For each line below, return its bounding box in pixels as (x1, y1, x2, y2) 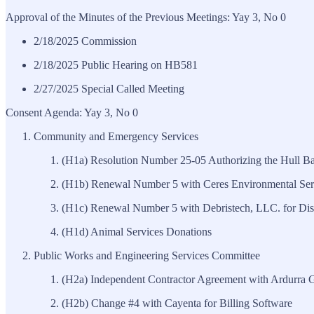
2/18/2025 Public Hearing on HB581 (34, 58, 198, 71)
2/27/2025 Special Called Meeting (34, 82, 184, 95)
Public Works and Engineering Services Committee (34, 249, 260, 261)
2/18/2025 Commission (34, 34, 137, 47)
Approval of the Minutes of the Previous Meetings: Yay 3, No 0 (6, 11, 286, 23)
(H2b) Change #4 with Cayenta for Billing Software (62, 296, 292, 309)
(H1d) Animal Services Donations (62, 225, 212, 238)
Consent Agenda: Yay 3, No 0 (6, 106, 138, 118)
